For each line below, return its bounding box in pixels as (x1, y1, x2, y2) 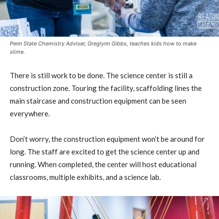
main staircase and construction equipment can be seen (10, 96, 186, 106)
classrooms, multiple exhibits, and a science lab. (10, 173, 161, 182)
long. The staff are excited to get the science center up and (10, 147, 199, 156)
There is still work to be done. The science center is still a (10, 71, 193, 80)
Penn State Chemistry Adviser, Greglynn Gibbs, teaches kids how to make (10, 40, 197, 47)
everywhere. (10, 109, 50, 118)
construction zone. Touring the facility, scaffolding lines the (10, 84, 202, 93)
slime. (10, 48, 25, 56)
